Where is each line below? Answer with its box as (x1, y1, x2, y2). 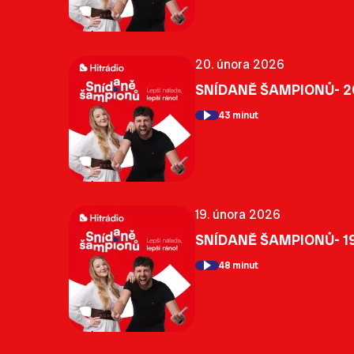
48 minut (219, 259, 258, 273)
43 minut (219, 109, 258, 122)
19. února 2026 (195, 205, 281, 223)
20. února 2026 (195, 55, 284, 73)
